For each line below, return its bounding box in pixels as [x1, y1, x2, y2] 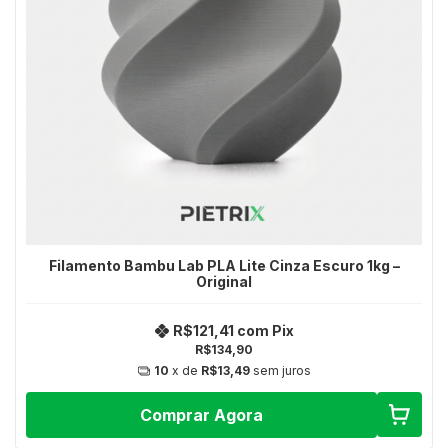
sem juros [252, 363, 311, 379]
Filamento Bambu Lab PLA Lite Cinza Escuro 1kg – [48, 256, 400, 274]
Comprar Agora [139, 404, 263, 425]
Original [196, 272, 252, 290]
